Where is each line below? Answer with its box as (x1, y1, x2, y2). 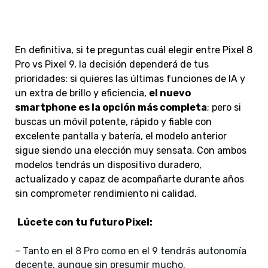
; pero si (207, 102, 241, 114)
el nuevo (149, 87, 191, 99)
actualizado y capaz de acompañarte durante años (15, 173, 244, 185)
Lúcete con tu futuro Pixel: (17, 217, 153, 229)
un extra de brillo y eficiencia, (15, 87, 149, 99)
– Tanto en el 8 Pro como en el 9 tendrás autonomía (15, 245, 246, 257)
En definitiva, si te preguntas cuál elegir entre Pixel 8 (15, 44, 252, 56)
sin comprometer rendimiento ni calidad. (15, 188, 197, 200)
